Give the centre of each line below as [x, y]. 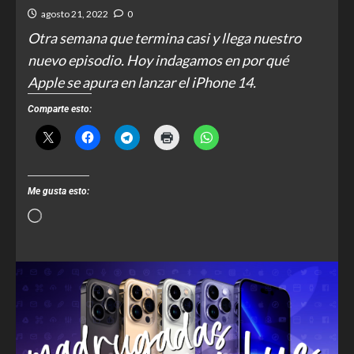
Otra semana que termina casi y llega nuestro [164, 38]
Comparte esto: [60, 109]
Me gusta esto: [58, 191]
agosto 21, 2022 [75, 14]
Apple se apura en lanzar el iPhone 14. [142, 82]
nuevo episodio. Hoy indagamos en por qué [158, 60]
